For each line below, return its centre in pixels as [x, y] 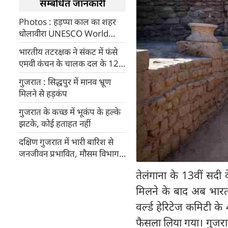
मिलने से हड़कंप [43, 93]
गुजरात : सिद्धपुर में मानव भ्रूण [65, 82]
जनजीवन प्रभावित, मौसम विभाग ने [72, 153]
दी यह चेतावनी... [45, 165]
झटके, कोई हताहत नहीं [55, 123]
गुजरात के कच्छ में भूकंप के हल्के [70, 112]
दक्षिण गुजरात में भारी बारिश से [66, 142]
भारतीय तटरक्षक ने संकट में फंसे [68, 52]
